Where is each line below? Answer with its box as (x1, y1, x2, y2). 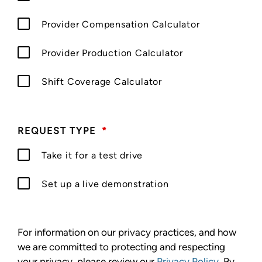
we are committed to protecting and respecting (18, 240, 225, 253)
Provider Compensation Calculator (42, 18, 200, 30)
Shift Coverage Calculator (42, 75, 162, 87)
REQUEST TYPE (18, 125, 96, 136)
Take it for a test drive (42, 149, 143, 161)
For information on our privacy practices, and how (18, 226, 236, 238)
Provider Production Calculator (42, 47, 183, 58)
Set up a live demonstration (42, 178, 169, 189)
